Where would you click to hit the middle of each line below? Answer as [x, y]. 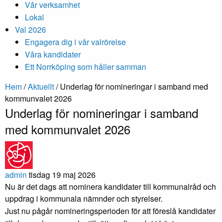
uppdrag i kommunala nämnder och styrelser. [84, 198]
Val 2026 [30, 29]
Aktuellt [41, 86]
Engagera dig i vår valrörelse [75, 42]
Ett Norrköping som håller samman [85, 66]
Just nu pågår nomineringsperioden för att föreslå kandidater [110, 211]
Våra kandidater [53, 54]
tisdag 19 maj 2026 [62, 174]
